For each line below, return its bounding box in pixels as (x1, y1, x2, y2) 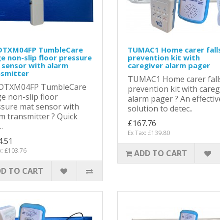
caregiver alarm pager (128, 60, 210, 70)
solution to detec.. (128, 103, 192, 114)
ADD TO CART (134, 147, 187, 159)
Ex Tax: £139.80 (128, 128, 170, 137)
